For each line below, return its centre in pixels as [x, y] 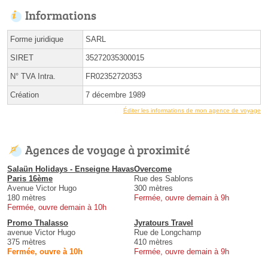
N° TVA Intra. [33, 76]
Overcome [153, 169]
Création [25, 95]
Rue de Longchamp [167, 232]
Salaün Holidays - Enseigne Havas [71, 169]
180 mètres [27, 197]
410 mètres [153, 242]
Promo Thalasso [38, 223]
